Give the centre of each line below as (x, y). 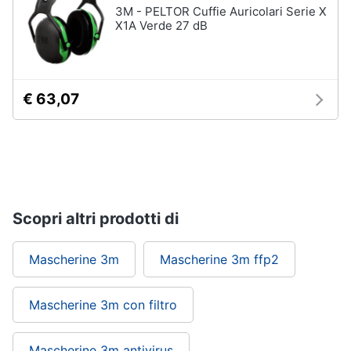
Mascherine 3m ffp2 (219, 259)
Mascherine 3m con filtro (103, 304)
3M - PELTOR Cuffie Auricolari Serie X (221, 11)
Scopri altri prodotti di (96, 218)
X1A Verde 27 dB (161, 25)
